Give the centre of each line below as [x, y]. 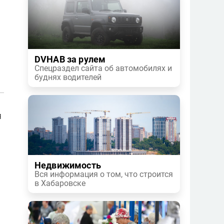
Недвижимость [68, 165]
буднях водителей [68, 77]
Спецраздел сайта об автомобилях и [103, 68]
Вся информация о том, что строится [104, 174]
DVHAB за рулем [70, 59]
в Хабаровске [60, 183]
